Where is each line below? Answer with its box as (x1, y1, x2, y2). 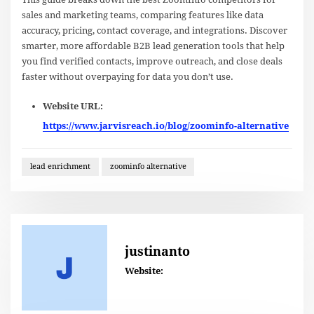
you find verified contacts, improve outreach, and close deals (22, 55, 283, 67)
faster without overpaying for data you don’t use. (22, 71, 234, 82)
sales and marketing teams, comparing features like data (22, 9, 264, 20)
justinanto (124, 244, 190, 259)
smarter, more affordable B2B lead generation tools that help (22, 40, 285, 51)
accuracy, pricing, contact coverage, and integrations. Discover (22, 25, 288, 36)
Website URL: (42, 100, 103, 111)
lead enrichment (29, 161, 90, 172)
